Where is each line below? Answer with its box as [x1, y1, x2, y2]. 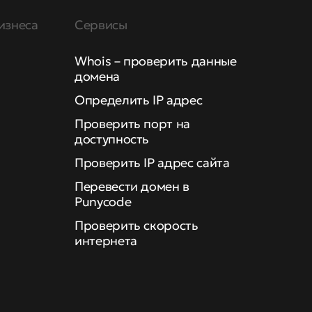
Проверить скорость [75, 217, 198, 233]
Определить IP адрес [75, 92, 203, 108]
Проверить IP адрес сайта [75, 155, 230, 171]
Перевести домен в [75, 178, 189, 194]
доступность [75, 131, 150, 147]
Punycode [75, 194, 132, 210]
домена [75, 68, 120, 84]
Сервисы [75, 17, 127, 33]
